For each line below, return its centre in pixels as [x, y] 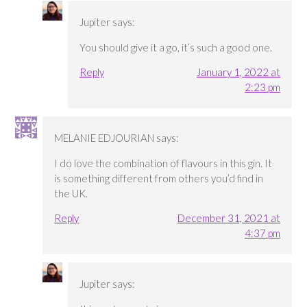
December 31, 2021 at [229, 218]
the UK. [71, 193]
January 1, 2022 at [238, 72]
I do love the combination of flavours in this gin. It [163, 163]
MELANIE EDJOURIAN [105, 137]
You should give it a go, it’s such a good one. [175, 47]
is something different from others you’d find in [159, 178]
